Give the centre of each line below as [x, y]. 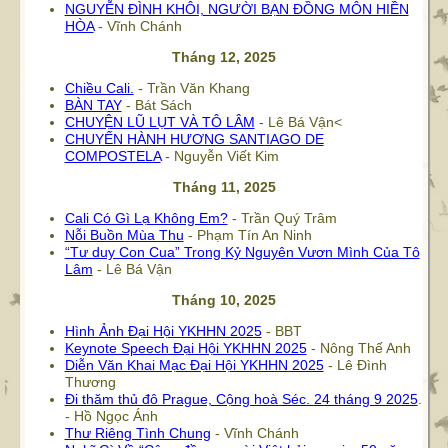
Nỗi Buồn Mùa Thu [124, 235]
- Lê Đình [355, 365]
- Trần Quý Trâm [282, 218]
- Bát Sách [156, 105]
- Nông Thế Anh [358, 348]
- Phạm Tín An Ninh [247, 235]
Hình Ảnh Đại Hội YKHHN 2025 [163, 331]
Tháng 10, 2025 [224, 300]
